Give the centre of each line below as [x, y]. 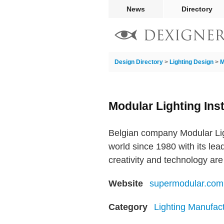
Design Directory [139, 62]
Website [126, 183]
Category [128, 207]
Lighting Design [191, 62]
